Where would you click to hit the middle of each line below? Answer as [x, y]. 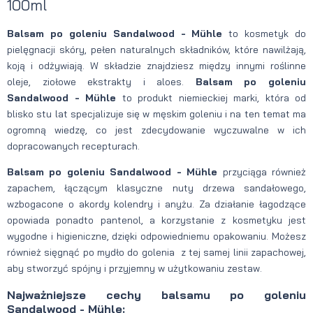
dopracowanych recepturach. [73, 146]
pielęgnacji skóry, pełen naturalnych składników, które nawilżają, [156, 49]
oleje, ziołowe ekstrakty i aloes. [101, 81]
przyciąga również [264, 172]
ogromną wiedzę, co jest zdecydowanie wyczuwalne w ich [156, 130]
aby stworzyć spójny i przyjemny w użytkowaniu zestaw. [134, 268]
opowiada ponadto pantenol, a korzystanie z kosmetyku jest [156, 220]
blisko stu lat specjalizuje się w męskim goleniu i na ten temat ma [156, 114]
